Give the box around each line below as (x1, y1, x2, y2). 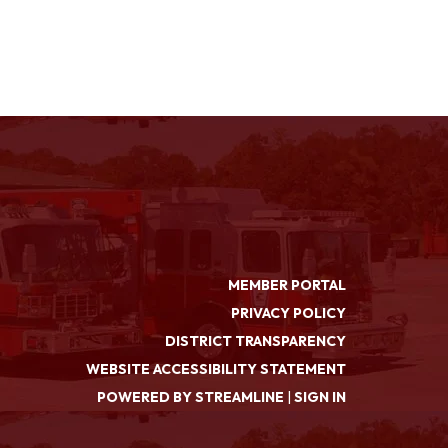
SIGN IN (294, 387, 346, 406)
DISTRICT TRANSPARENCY (165, 331, 346, 350)
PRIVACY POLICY (231, 303, 346, 322)
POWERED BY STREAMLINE (97, 387, 284, 406)
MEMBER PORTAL (228, 275, 346, 294)
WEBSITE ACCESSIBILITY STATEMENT (86, 359, 346, 378)
